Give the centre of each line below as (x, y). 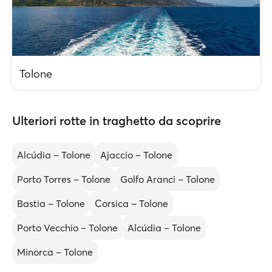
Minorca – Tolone (55, 252)
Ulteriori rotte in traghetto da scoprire (117, 121)
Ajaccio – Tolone (136, 155)
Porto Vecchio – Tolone (67, 228)
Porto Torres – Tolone (64, 179)
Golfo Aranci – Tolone (168, 179)
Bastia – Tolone (51, 203)
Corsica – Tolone (131, 203)
